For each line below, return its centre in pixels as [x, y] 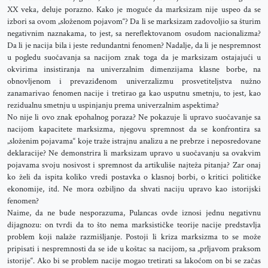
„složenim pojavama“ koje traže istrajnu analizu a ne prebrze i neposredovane [134, 141]
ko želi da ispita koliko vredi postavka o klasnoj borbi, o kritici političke [134, 177]
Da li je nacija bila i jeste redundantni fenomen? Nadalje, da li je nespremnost [134, 45]
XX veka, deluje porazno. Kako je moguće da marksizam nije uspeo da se [134, 10]
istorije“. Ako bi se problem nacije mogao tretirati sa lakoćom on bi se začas [134, 261]
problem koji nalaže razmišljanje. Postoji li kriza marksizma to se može [134, 237]
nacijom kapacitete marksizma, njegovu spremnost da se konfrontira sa [134, 129]
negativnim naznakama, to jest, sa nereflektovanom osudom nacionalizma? [134, 33]
